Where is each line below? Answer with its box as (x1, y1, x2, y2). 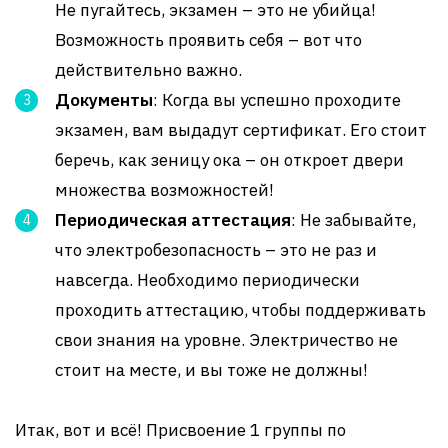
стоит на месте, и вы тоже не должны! (55, 359, 368, 381)
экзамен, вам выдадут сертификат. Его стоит (55, 119, 427, 141)
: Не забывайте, (291, 209, 416, 231)
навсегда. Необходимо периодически (55, 269, 360, 291)
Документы (55, 89, 153, 111)
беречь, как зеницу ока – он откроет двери (55, 149, 404, 171)
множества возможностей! (55, 179, 274, 201)
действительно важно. (55, 59, 242, 81)
